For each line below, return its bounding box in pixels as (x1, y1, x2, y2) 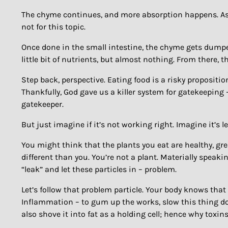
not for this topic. (21, 22, 85, 32)
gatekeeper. (21, 99, 64, 109)
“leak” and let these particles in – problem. (21, 164, 177, 175)
